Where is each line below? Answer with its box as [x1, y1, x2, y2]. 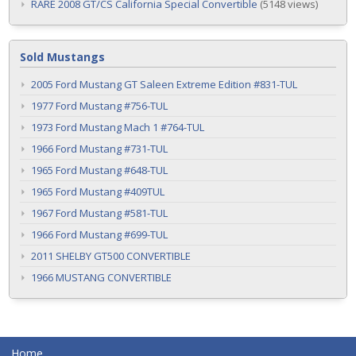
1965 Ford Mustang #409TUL [31, 184, 164, 199]
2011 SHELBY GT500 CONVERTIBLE [31, 249, 191, 263]
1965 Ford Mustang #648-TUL [31, 163, 168, 177]
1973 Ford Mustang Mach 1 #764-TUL [31, 120, 204, 134]
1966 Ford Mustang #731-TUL [31, 141, 168, 156]
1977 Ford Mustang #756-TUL [31, 99, 168, 113]
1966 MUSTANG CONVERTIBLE [31, 270, 172, 284]
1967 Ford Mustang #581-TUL [31, 206, 168, 220]
